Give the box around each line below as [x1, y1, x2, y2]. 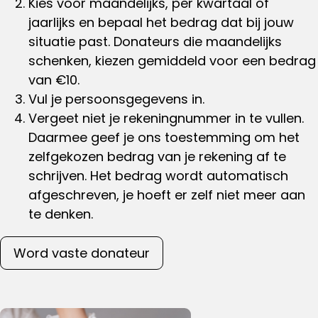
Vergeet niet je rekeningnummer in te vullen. [28, 109, 304, 127]
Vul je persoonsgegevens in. [28, 89, 204, 108]
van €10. [28, 70, 83, 89]
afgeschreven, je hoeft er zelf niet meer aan [28, 185, 305, 204]
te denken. [28, 204, 93, 223]
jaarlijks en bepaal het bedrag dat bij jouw [28, 13, 294, 31]
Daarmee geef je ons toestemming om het [28, 128, 300, 146]
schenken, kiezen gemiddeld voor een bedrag [28, 51, 316, 70]
